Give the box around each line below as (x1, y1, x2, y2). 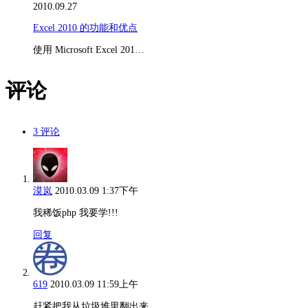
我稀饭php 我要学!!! (33, 207, 118, 218)
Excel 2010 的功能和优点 (33, 22, 137, 33)
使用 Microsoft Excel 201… (33, 44, 144, 55)
